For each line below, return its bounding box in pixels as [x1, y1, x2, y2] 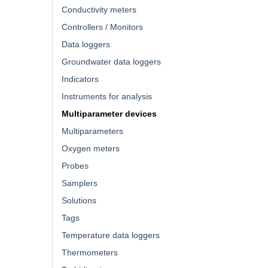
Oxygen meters [61, 143, 120, 153]
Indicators [61, 74, 99, 84]
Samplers [61, 178, 98, 188]
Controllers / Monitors [61, 22, 143, 32]
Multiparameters [61, 126, 123, 136]
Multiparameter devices [61, 108, 157, 118]
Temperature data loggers [61, 230, 160, 240]
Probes [61, 160, 89, 170]
